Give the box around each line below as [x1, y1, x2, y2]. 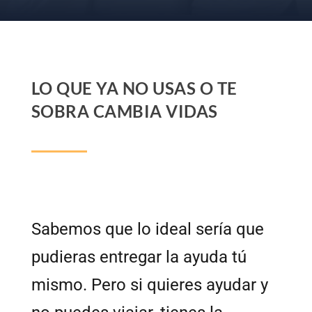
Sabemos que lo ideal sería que [31, 219, 264, 239]
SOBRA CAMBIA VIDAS [31, 100, 218, 121]
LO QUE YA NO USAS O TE [31, 77, 237, 98]
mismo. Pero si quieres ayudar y [31, 274, 268, 295]
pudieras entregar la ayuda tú [31, 247, 247, 267]
